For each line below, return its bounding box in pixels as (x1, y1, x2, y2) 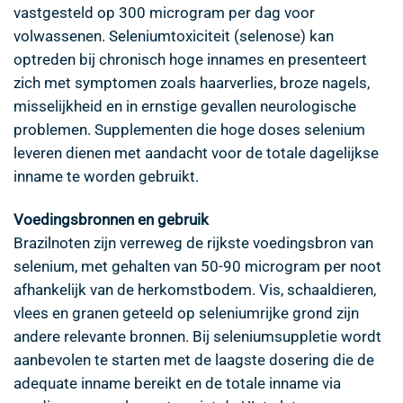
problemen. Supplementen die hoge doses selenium (13, 121, 365, 139)
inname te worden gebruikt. (13, 167, 199, 186)
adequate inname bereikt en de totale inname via (13, 373, 341, 392)
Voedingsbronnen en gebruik (13, 210, 209, 228)
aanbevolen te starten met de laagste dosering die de (13, 350, 374, 369)
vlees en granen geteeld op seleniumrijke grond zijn (13, 303, 359, 322)
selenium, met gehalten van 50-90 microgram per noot (13, 256, 381, 275)
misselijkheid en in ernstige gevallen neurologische (13, 97, 356, 116)
